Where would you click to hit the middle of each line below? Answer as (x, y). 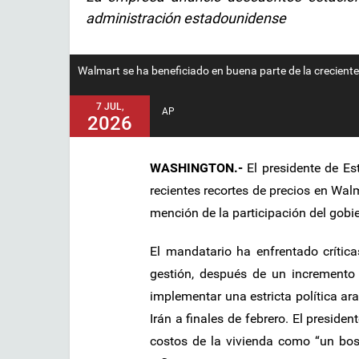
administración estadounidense (186, 18)
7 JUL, (110, 106)
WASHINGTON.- (196, 167)
